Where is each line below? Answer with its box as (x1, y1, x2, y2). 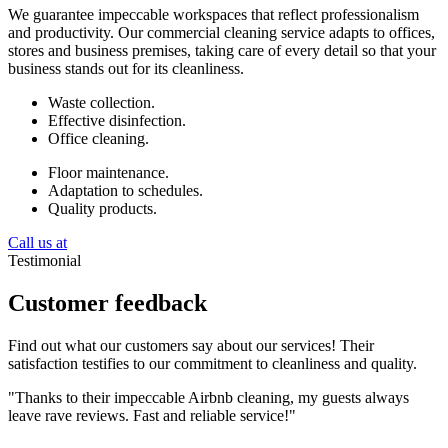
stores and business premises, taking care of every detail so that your (8, 41, 436, 59)
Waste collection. (48, 93, 155, 111)
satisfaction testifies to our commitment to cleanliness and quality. (8, 354, 417, 372)
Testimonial (8, 251, 81, 269)
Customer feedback (8, 289, 207, 316)
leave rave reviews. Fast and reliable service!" (8, 406, 296, 424)
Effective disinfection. (48, 111, 186, 129)
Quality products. (48, 199, 157, 217)
